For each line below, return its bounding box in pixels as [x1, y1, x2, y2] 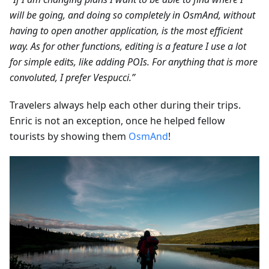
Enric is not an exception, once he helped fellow [10, 114, 225, 128]
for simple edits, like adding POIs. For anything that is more [10, 55, 258, 69]
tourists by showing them [10, 130, 128, 144]
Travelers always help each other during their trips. [10, 98, 241, 112]
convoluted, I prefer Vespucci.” [10, 71, 135, 85]
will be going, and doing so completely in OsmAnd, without [10, 8, 255, 22]
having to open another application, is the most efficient [10, 24, 243, 38]
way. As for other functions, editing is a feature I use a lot [10, 40, 246, 53]
